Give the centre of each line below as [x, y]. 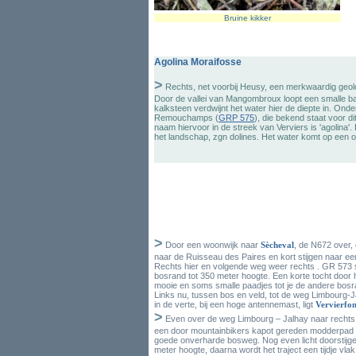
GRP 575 [236, 118]
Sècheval [277, 245]
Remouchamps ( [186, 118]
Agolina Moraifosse [198, 62]
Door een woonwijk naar [212, 245]
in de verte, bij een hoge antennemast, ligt [235, 304]
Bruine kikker [248, 18]
